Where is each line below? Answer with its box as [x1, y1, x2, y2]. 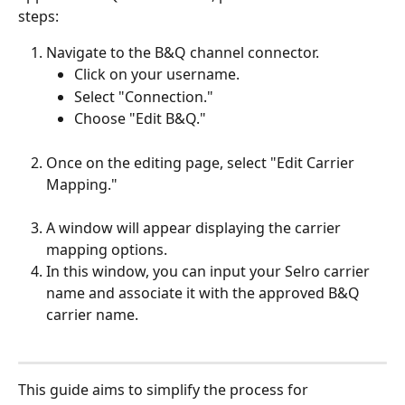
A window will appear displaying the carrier [46, 217, 344, 238]
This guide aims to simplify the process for [18, 379, 312, 400]
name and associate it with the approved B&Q [46, 282, 363, 303]
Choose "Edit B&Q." [74, 108, 206, 129]
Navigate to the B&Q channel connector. [46, 42, 319, 62]
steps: [18, 6, 59, 26]
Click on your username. [74, 64, 240, 85]
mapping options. [46, 239, 167, 259]
